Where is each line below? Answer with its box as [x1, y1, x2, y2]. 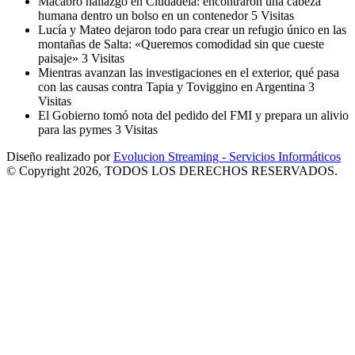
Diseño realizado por [6, 150, 113, 164]
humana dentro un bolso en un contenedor [38, 9, 251, 23]
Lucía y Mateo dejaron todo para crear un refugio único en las [38, 23, 346, 37]
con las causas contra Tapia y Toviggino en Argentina [38, 80, 308, 94]
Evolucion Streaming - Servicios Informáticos [113, 150, 341, 164]
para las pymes [38, 123, 115, 137]
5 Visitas [251, 9, 294, 23]
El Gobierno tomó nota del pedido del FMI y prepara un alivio [38, 109, 349, 123]
